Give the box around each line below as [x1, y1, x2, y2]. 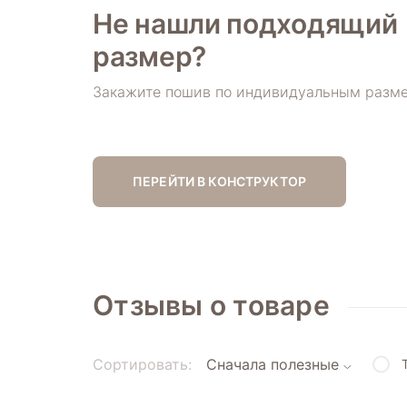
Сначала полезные [206, 355, 339, 374]
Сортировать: [93, 354, 192, 373]
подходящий [226, 6, 398, 40]
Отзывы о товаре [93, 288, 330, 322]
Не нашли [93, 6, 227, 40]
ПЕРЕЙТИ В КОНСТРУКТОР [133, 173, 306, 189]
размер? [93, 39, 206, 73]
